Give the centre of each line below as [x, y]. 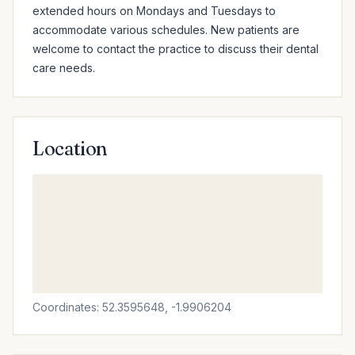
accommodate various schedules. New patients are [166, 30]
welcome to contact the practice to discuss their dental [176, 49]
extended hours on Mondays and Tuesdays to [154, 11]
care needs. [64, 68]
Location [71, 149]
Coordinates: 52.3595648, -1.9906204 [132, 307]
